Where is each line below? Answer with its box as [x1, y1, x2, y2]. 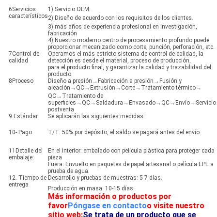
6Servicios [8, 6, 36, 13]
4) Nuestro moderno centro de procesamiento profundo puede [47, 37, 209, 44]
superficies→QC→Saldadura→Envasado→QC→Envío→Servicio [47, 99, 216, 107]
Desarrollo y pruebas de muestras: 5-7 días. [47, 174, 162, 182]
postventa [47, 106, 74, 113]
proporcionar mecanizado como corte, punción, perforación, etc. [47, 44, 215, 51]
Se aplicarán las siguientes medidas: [47, 113, 145, 120]
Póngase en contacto [67, 201, 147, 211]
